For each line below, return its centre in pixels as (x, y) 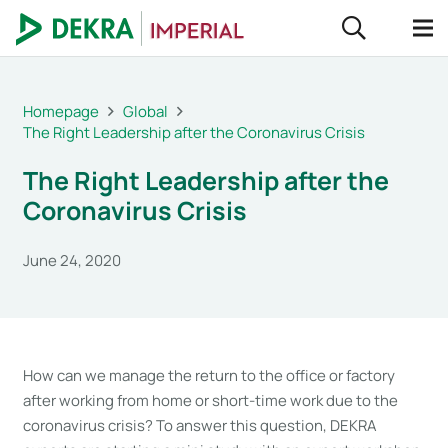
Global (145, 111)
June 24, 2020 (71, 260)
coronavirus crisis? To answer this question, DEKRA (199, 425)
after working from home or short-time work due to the (210, 400)
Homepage (60, 111)
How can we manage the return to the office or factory (208, 375)
